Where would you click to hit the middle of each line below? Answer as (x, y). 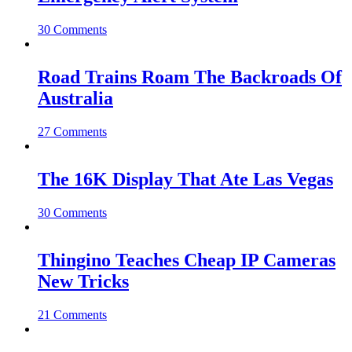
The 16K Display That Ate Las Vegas (185, 179)
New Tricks (83, 281)
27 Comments (72, 132)
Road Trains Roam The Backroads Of (190, 77)
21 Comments (72, 314)
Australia (75, 99)
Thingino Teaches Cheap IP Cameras (187, 260)
